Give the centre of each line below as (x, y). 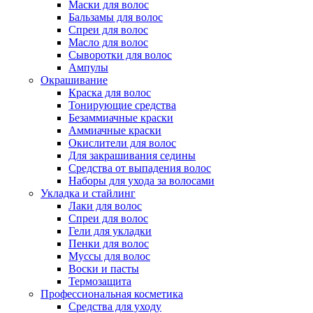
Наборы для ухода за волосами (141, 181)
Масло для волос (108, 42)
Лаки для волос (105, 206)
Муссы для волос (109, 256)
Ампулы (88, 67)
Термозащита (100, 281)
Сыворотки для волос (120, 55)
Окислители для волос (122, 143)
